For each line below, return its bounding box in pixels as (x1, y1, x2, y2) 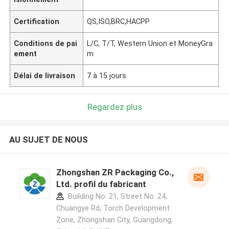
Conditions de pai (14, 39, 78, 48)
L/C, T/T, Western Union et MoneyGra (87, 39, 213, 48)
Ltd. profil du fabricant (56, 179, 146, 190)
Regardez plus (87, 101, 142, 112)
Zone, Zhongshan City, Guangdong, (56, 216, 173, 224)
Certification (14, 17, 60, 26)
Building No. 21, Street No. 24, (65, 192, 167, 201)
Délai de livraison (14, 71, 76, 80)
